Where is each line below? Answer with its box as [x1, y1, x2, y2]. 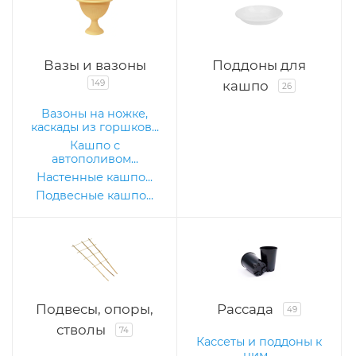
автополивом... [51, 152, 138, 166]
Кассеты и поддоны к [196, 335, 322, 349]
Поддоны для [212, 57, 306, 73]
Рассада [217, 301, 273, 317]
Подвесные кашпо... [36, 188, 153, 203]
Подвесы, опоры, [36, 301, 153, 317]
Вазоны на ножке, [41, 106, 148, 121]
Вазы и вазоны [43, 57, 146, 73]
